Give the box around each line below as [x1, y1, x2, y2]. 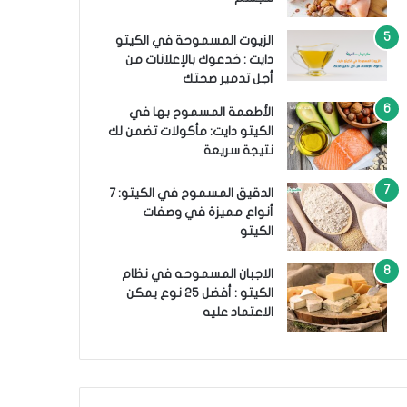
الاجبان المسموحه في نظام [121, 267, 273, 281]
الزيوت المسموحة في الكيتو [114, 34, 273, 47]
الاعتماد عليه [202, 305, 273, 319]
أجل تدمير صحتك [182, 72, 273, 85]
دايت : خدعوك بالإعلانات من [124, 53, 273, 66]
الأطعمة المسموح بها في [128, 105, 273, 119]
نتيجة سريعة [203, 144, 273, 157]
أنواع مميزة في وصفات [142, 205, 273, 219]
